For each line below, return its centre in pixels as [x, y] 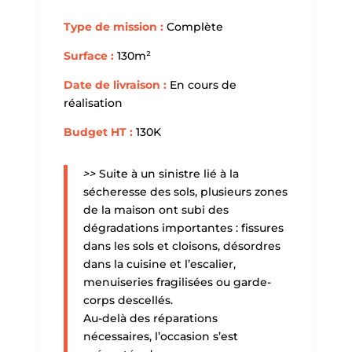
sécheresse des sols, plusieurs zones [185, 191]
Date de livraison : [116, 84]
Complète [193, 26]
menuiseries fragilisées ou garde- [177, 282]
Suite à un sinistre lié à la [169, 173]
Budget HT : [99, 132]
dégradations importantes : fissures [183, 227]
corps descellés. [128, 300]
